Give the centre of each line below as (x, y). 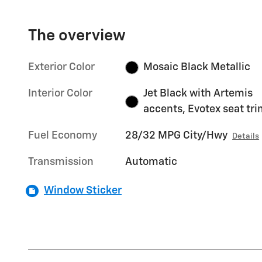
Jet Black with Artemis (198, 94)
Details (246, 137)
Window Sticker (83, 191)
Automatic (151, 162)
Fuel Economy (63, 136)
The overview (77, 36)
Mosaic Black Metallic (196, 68)
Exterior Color (61, 68)
